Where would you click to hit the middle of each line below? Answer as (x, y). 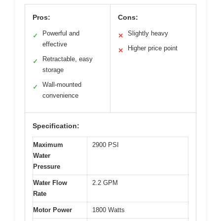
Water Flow (50, 183)
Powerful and (61, 33)
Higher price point (153, 48)
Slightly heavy (148, 33)
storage (53, 70)
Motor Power (53, 210)
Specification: (56, 126)
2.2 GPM (105, 183)
